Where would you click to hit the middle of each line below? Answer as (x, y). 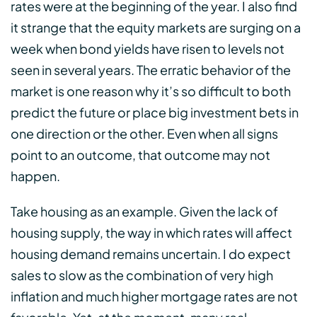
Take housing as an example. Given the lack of (144, 212)
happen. (39, 176)
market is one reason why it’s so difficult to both (151, 91)
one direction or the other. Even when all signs (144, 134)
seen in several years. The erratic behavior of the (151, 70)
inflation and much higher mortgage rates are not (154, 296)
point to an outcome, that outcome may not (140, 155)
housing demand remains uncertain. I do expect (151, 254)
